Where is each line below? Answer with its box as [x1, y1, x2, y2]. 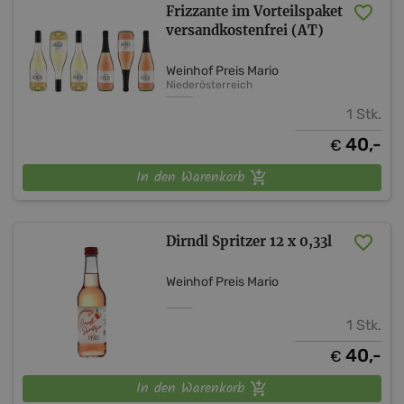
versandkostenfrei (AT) [166, 21, 325, 39]
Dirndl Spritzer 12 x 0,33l [166, 232, 333, 250]
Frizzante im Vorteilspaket [166, 2, 344, 20]
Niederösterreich [166, 78, 253, 91]
